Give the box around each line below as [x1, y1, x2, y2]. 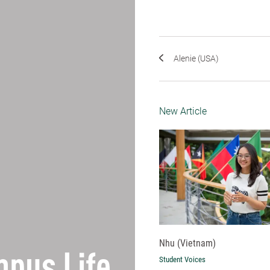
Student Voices [159, 254, 206, 264]
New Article [159, 105, 207, 117]
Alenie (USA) [174, 54, 219, 64]
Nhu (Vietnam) [159, 237, 216, 249]
